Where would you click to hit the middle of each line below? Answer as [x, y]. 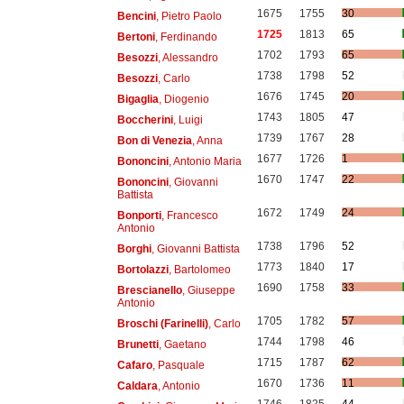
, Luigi [188, 119]
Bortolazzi [142, 269]
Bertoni [136, 37]
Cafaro [134, 365]
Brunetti [138, 344]
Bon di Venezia [154, 140]
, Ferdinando [186, 37]
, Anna [207, 140]
